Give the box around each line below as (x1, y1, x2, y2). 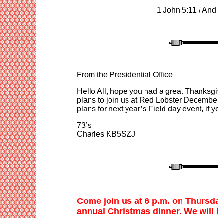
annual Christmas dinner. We (76, 206, 200, 216)
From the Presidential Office (76, 70, 173, 79)
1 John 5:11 (157, 5, 197, 14)
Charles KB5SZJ (76, 129, 135, 138)
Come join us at (76, 196, 145, 206)
